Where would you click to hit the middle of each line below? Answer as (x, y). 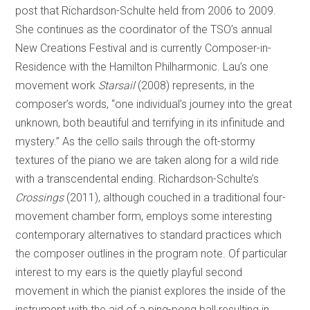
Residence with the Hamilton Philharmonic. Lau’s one (142, 66)
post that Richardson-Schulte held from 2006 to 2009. (146, 10)
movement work (56, 85)
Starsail (116, 85)
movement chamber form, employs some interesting (144, 216)
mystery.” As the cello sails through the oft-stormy (136, 141)
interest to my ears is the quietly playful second (129, 272)
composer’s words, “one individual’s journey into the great (154, 104)
